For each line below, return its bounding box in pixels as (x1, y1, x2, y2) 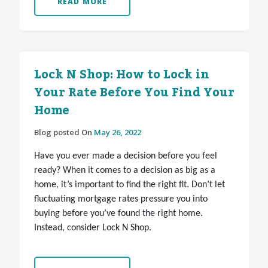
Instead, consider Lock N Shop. (33, 223, 151, 233)
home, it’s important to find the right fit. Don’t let (33, 180, 225, 190)
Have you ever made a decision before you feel (33, 151, 217, 162)
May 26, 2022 (93, 127, 141, 138)
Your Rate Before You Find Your (33, 81, 234, 105)
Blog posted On (33, 127, 94, 138)
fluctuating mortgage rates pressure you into (33, 194, 208, 205)
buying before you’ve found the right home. (33, 209, 203, 219)
